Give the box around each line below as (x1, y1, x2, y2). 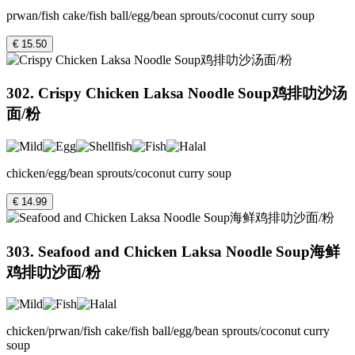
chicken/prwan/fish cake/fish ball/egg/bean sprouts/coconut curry (6, 324, 330, 338)
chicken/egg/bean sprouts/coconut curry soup (6, 166, 231, 180)
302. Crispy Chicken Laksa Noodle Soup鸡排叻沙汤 (6, 85, 347, 102)
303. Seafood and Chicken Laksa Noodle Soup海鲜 (6, 242, 340, 260)
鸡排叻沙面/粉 (6, 263, 101, 281)
